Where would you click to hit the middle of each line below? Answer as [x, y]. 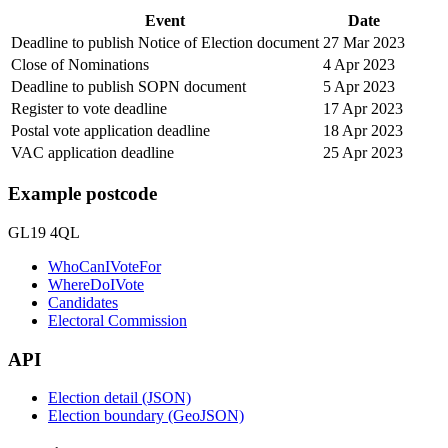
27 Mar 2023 [364, 42]
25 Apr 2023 [363, 152]
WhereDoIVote [96, 284]
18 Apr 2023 [363, 130]
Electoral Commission [117, 320]
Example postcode [82, 194]
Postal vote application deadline [110, 130]
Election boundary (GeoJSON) [146, 416]
